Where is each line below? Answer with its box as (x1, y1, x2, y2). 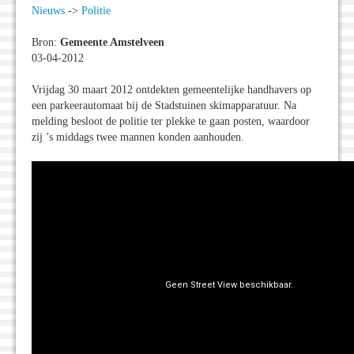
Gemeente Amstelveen (60, 36, 164, 49)
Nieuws (32, 5, 65, 17)
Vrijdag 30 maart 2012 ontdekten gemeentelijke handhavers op (32, 84, 311, 96)
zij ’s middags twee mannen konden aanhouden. (32, 131, 244, 144)
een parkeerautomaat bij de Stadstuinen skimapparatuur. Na (32, 100, 296, 112)
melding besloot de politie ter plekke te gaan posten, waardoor (32, 115, 310, 128)
